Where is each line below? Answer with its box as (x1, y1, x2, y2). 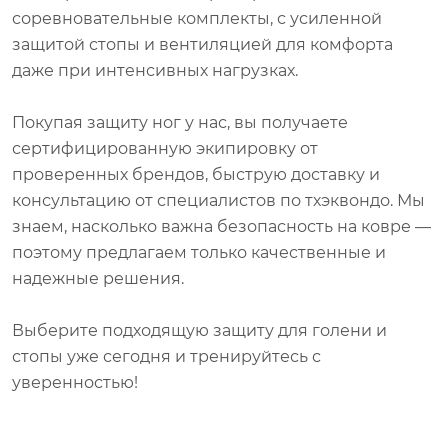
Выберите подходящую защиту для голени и (12, 319, 387, 340)
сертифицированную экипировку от (12, 137, 318, 158)
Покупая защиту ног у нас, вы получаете (12, 111, 348, 132)
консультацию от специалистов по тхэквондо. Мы (12, 189, 425, 210)
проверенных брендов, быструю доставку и (12, 163, 380, 184)
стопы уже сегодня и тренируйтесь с (12, 345, 321, 366)
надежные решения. (12, 267, 184, 288)
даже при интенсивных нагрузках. (12, 59, 298, 80)
